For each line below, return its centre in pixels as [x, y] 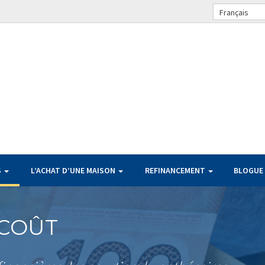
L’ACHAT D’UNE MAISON [74, 170]
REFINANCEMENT [176, 170]
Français [234, 12]
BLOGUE [248, 170]
